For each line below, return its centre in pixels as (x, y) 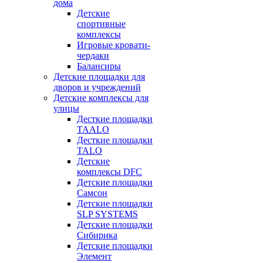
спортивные (101, 24)
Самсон (92, 193)
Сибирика (97, 235)
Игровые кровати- (114, 45)
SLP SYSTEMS (107, 214)
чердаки (93, 55)
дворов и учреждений (97, 87)
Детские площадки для (99, 77)
